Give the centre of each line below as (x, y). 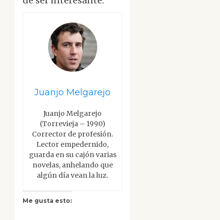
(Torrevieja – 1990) (72, 124)
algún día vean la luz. (73, 176)
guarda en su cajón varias (72, 155)
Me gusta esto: (47, 201)
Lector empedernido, (73, 145)
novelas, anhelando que (72, 165)
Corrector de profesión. (73, 134)
